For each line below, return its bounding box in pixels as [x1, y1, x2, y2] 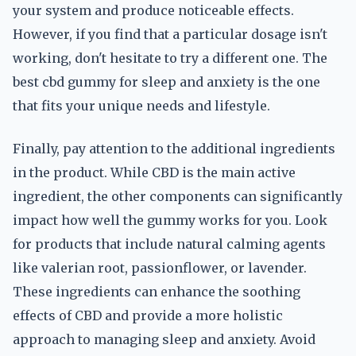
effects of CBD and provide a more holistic [13, 308, 283, 323]
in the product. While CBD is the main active [13, 164, 296, 180]
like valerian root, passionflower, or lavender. [13, 260, 307, 276]
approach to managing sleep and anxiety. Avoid [13, 331, 315, 347]
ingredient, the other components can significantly [13, 188, 342, 204]
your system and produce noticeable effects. [13, 2, 294, 18]
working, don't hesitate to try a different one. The [13, 50, 327, 66]
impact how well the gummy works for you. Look [13, 212, 327, 228]
